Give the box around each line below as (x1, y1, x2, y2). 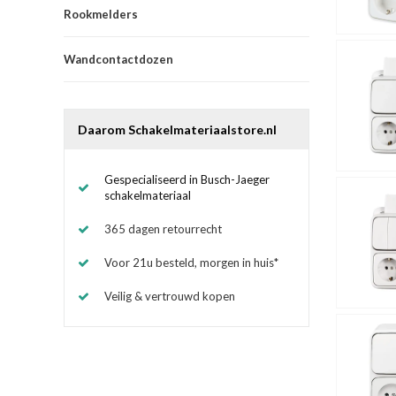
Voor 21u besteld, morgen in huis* (104, 255, 278, 270)
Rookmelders (64, 6, 138, 21)
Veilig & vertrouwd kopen (104, 288, 235, 303)
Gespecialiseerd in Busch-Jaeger (104, 171, 270, 187)
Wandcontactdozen (64, 51, 173, 66)
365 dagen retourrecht (104, 221, 222, 236)
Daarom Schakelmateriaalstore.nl (78, 121, 277, 137)
